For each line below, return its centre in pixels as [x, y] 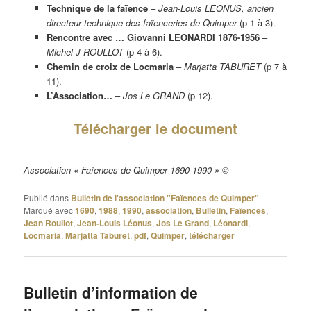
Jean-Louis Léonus [115, 222]
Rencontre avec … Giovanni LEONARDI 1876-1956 [153, 37]
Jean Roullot [49, 222]
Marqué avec [49, 210]
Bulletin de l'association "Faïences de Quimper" [165, 197]
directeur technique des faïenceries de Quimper [143, 22]
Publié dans [47, 197]
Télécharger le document [155, 128]
